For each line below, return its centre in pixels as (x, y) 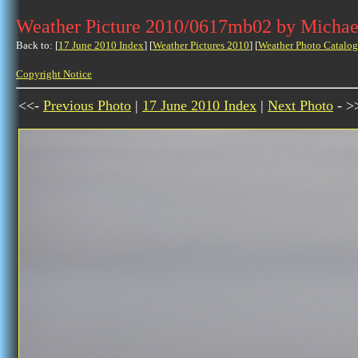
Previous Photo (87, 105)
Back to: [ (37, 45)
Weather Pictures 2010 (201, 45)
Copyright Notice (54, 74)
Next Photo (300, 105)
